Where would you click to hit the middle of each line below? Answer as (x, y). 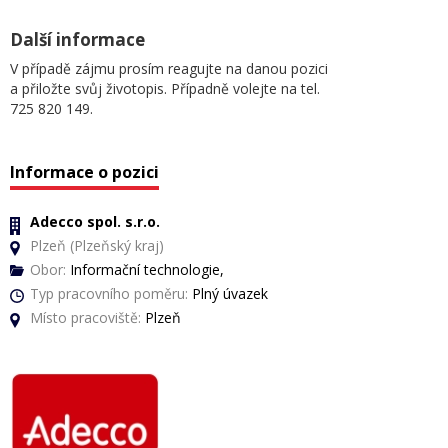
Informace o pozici (84, 172)
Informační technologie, (145, 269)
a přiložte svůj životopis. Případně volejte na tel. (165, 88)
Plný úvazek (228, 293)
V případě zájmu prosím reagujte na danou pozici (169, 68)
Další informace (77, 39)
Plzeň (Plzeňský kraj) (97, 245)
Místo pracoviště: (85, 317)
